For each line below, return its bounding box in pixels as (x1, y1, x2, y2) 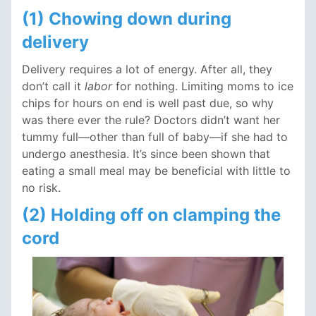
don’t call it (22, 79, 85, 93)
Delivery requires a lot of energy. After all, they (22, 62, 272, 76)
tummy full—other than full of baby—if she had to (22, 130, 288, 144)
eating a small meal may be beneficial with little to (22, 164, 291, 178)
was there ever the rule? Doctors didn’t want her (22, 113, 280, 127)
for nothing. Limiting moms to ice (112, 79, 293, 93)
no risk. (22, 181, 61, 195)
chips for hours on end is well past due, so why (22, 96, 274, 110)
